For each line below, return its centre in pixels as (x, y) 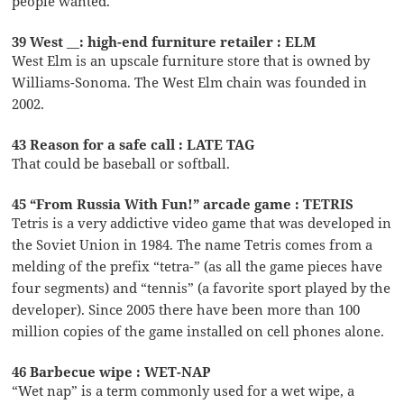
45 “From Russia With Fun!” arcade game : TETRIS (183, 204)
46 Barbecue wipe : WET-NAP (112, 372)
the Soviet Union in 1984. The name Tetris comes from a (193, 245)
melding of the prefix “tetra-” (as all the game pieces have (197, 266)
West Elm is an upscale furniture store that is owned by (191, 61)
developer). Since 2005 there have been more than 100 (186, 310)
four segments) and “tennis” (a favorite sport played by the (202, 288)
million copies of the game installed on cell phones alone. (198, 331)
